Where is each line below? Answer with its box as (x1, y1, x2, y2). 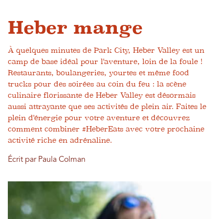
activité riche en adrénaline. (8, 136, 112, 145)
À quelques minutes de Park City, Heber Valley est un (8, 46, 204, 55)
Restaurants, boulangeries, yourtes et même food (8, 68, 189, 77)
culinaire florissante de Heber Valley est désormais (8, 91, 196, 100)
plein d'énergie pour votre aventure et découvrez (8, 113, 190, 122)
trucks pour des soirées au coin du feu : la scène (8, 80, 186, 88)
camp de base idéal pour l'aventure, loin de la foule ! (8, 57, 203, 66)
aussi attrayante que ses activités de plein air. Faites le (8, 102, 206, 111)
